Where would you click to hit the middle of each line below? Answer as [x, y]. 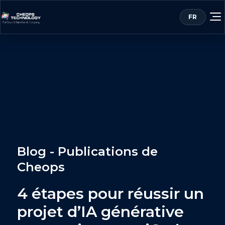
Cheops [41, 167]
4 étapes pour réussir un [110, 194]
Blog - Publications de [87, 151]
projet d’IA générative [100, 212]
